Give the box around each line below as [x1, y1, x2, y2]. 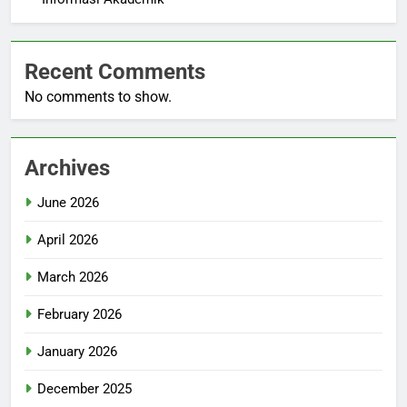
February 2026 [37, 306, 122, 323]
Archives [25, 155, 110, 182]
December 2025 [37, 381, 132, 398]
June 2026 [37, 194, 99, 212]
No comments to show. [25, 88, 172, 106]
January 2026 [37, 343, 117, 361]
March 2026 [37, 269, 108, 286]
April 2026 [37, 232, 98, 249]
